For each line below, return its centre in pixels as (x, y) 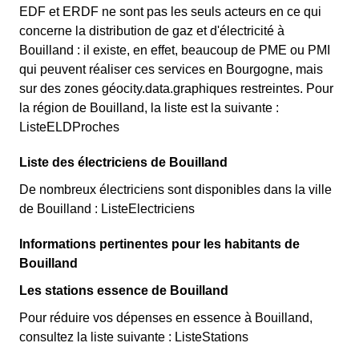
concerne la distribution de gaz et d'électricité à (152, 31)
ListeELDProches (69, 127)
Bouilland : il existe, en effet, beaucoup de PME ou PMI (175, 50)
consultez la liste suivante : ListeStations (134, 337)
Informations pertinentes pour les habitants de (159, 244)
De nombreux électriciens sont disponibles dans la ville (175, 190)
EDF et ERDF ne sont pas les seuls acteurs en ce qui (170, 12)
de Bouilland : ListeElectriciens (107, 209)
